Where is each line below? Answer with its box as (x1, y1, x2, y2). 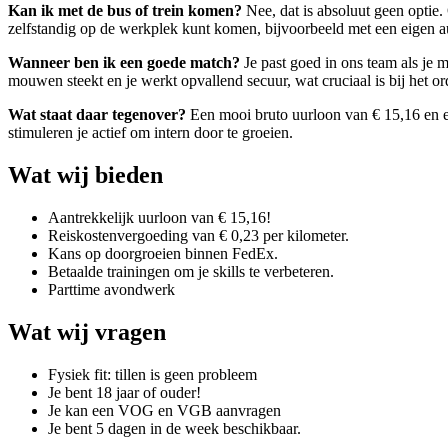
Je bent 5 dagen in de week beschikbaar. (48, 419, 301, 437)
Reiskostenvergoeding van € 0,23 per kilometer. (48, 226, 349, 244)
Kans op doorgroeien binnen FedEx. (48, 244, 278, 262)
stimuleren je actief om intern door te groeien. (8, 124, 293, 142)
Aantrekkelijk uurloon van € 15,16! (48, 208, 271, 226)
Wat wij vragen (8, 318, 166, 345)
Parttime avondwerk (48, 280, 175, 298)
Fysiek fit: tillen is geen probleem (48, 365, 257, 383)
